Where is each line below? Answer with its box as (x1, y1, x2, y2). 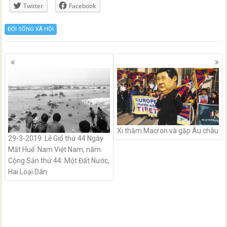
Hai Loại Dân (8, 167, 48, 176)
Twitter (23, 2, 44, 10)
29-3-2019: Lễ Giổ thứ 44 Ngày (8, 134, 104, 142)
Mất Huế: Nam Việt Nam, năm (8, 145, 101, 154)
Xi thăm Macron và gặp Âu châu (117, 126, 218, 135)
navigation (4, 63, 61, 78)
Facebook (69, 2, 96, 10)
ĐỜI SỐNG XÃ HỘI (8, 26, 54, 32)
